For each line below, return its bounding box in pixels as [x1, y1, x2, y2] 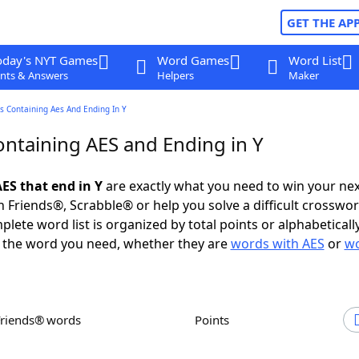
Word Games [156, 52, 229, 68]
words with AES [230, 235, 325, 252]
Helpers [156, 68, 194, 83]
